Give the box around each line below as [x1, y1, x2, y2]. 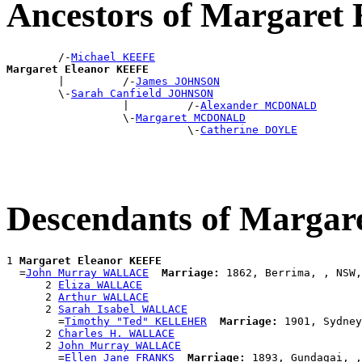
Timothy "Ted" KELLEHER [65, 314, 207, 327]
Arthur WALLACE [58, 290, 149, 303]
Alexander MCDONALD [200, 99, 317, 112]
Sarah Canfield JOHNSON [71, 86, 213, 99]
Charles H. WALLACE [58, 326, 175, 339]
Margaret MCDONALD [136, 111, 246, 124]
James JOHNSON [136, 74, 220, 87]
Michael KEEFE [71, 50, 155, 63]
